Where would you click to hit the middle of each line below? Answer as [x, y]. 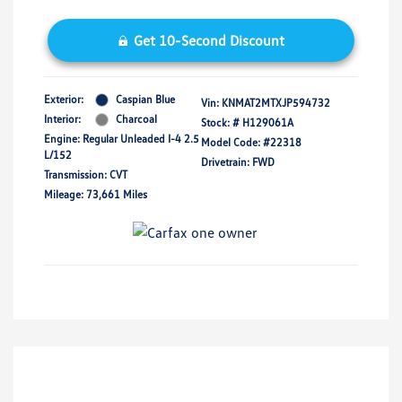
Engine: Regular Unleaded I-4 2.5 [122, 139]
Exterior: [64, 100]
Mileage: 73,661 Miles [96, 195]
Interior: [62, 119]
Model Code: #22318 [251, 143]
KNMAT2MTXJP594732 [276, 103]
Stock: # [220, 123]
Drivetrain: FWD [238, 162]
